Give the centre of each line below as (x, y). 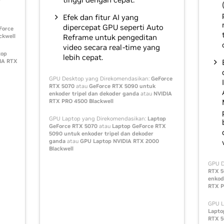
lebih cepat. (83, 57)
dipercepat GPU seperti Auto (113, 27)
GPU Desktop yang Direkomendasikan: (100, 79)
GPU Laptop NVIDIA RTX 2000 (119, 141)
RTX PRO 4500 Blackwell (81, 101)
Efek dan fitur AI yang (100, 17)
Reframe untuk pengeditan (110, 37)
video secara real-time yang (111, 47)
